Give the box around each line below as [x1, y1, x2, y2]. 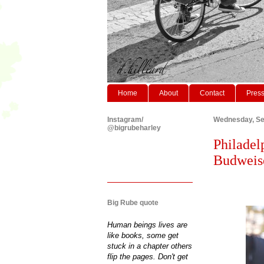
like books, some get [107, 230, 179, 240]
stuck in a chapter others [107, 241, 192, 250]
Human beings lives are [107, 220, 187, 229]
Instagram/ [107, 115, 143, 124]
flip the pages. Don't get [107, 252, 188, 261]
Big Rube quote [107, 198, 159, 207]
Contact [200, 88, 225, 97]
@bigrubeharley [107, 123, 161, 132]
